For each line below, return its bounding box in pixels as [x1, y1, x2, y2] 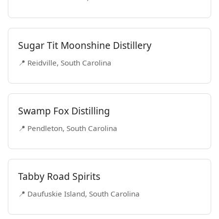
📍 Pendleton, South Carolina [18, 123, 117, 133]
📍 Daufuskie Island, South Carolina [18, 189, 140, 198]
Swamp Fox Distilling [18, 104, 110, 117]
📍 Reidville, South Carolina [18, 58, 111, 67]
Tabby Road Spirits [18, 170, 100, 183]
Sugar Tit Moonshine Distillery [18, 39, 152, 52]
